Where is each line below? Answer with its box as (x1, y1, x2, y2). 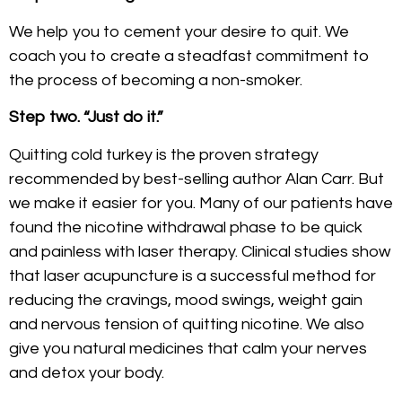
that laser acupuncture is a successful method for (9, 267, 376, 284)
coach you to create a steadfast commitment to (9, 47, 370, 65)
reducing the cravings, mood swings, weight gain (9, 291, 363, 309)
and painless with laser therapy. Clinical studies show (9, 242, 390, 260)
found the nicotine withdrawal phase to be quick (9, 218, 363, 236)
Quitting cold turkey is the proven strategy (9, 145, 319, 163)
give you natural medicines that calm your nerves (9, 339, 367, 357)
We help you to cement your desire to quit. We (9, 22, 349, 40)
